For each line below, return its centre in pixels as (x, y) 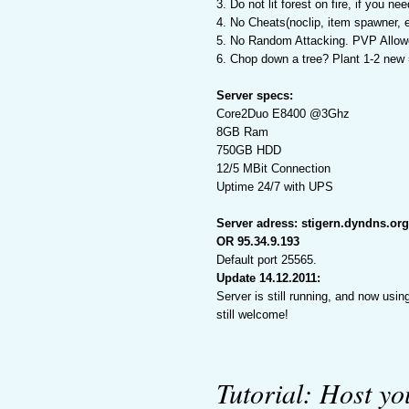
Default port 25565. (267, 260)
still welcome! (252, 315)
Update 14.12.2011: (268, 278)
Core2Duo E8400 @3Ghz (283, 114)
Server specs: (255, 95)
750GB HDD (249, 150)
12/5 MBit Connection (273, 168)
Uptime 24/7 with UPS (275, 187)
